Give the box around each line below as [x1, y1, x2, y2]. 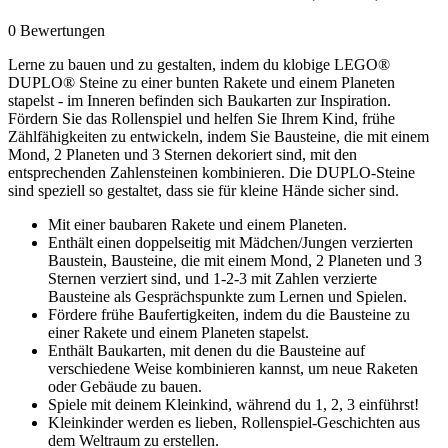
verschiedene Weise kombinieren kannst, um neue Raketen [48, 359, 418, 377]
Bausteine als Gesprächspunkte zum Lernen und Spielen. [48, 287, 407, 305]
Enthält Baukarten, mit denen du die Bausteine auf [48, 341, 365, 359]
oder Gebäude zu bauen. [48, 377, 202, 395]
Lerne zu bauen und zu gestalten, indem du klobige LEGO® [8, 55, 390, 73]
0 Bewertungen [8, 21, 105, 39]
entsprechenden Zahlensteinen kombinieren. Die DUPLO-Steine [8, 163, 415, 181]
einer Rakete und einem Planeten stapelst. [48, 323, 309, 341]
